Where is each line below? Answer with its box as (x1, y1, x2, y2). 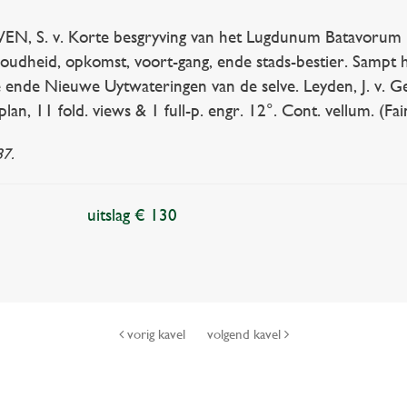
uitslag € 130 (87, 205, 178, 224)
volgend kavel (206, 326, 284, 343)
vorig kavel (123, 326, 189, 343)
